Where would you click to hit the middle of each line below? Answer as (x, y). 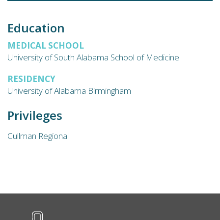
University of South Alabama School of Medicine (93, 57)
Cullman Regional (38, 136)
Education (36, 28)
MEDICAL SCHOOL (46, 45)
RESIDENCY (31, 79)
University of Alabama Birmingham (69, 91)
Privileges (35, 115)
